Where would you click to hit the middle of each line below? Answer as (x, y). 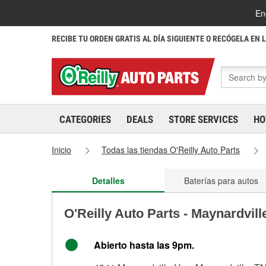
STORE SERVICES (203, 119)
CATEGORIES (85, 119)
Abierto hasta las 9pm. (144, 245)
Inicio (61, 150)
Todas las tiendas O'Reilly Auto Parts (171, 150)
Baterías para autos (221, 180)
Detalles (108, 180)
